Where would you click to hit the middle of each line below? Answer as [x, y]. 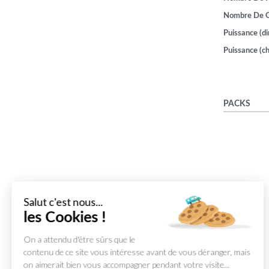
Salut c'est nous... [64, 202]
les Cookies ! [65, 218]
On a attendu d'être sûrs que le [80, 239]
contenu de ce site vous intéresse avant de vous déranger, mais [138, 252]
